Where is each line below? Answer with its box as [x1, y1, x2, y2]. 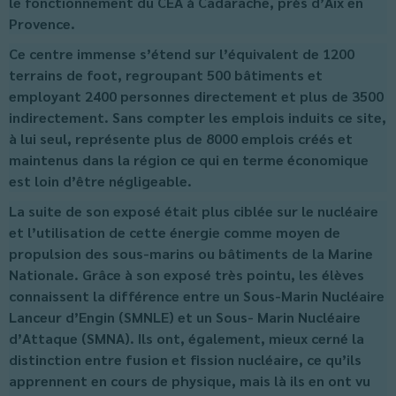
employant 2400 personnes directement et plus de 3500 [9, 87, 384, 105]
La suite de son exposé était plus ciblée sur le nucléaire [9, 202, 378, 220]
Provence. [9, 14, 75, 33]
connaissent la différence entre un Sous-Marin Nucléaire [9, 286, 385, 305]
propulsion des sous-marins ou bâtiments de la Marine [9, 244, 373, 263]
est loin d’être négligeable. [9, 171, 192, 190]
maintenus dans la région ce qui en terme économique [9, 150, 369, 169]
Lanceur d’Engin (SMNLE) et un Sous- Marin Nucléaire [9, 308, 361, 326]
